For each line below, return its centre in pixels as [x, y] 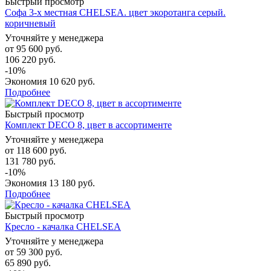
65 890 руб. [28, 263]
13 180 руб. [72, 183]
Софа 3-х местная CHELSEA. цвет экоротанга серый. [115, 12]
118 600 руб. [41, 150]
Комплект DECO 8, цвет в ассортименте [88, 125]
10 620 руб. [72, 81]
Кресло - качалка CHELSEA [63, 226]
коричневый [30, 23]
